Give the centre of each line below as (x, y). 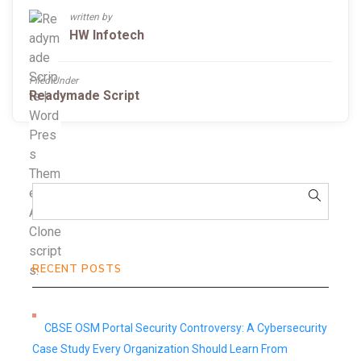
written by (91, 17)
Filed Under (54, 81)
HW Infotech (107, 35)
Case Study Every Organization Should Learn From (160, 349)
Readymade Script (84, 95)
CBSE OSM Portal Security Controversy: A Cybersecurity (186, 328)
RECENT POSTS (77, 269)
